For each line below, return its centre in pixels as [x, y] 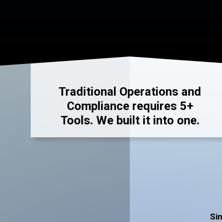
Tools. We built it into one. [130, 120]
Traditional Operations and [130, 91]
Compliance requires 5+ [130, 106]
